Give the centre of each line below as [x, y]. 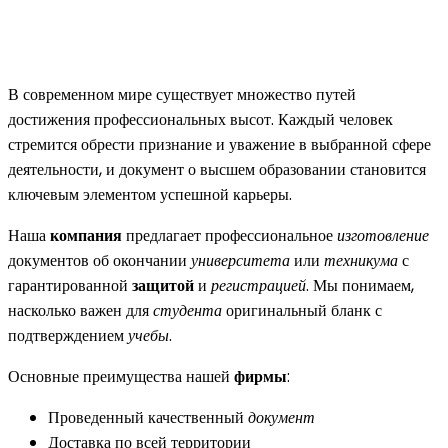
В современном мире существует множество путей [182, 94]
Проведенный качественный [148, 417]
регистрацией [258, 285]
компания [86, 235]
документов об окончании [99, 260]
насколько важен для [80, 310]
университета [240, 260]
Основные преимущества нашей [121, 376]
